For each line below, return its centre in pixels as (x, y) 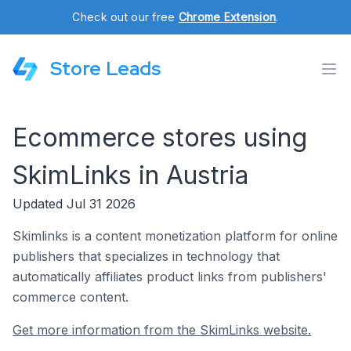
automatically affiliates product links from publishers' (170, 277)
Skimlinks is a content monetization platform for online (175, 236)
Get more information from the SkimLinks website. (162, 330)
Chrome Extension (227, 17)
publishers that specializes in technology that (146, 256)
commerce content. (71, 297)
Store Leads (105, 69)
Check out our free (125, 17)
